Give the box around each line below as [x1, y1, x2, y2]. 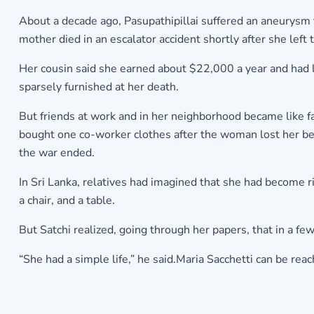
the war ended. [18, 145, 95, 161]
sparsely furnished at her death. [18, 79, 179, 95]
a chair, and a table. [18, 193, 115, 209]
